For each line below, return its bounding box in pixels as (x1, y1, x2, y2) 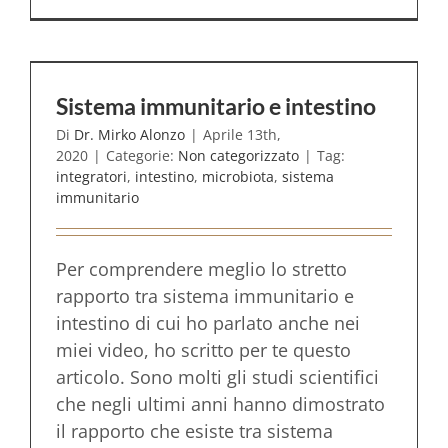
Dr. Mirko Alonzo (74, 125, 185, 144)
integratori (56, 167, 127, 186)
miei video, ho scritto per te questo (56, 338, 351, 362)
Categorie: (106, 146, 178, 165)
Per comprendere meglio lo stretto (56, 257, 347, 281)
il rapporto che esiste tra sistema (56, 419, 333, 443)
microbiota (202, 167, 274, 186)
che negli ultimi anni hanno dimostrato (56, 392, 385, 416)
